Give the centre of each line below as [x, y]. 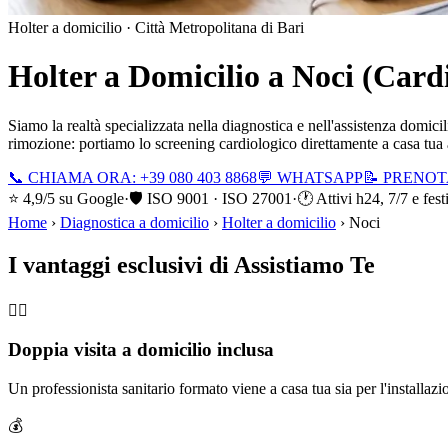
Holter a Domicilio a [150, 76]
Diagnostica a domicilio [134, 222]
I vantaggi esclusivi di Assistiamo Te [191, 264]
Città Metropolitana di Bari [219, 27]
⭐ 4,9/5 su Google [66, 198]
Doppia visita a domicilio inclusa [141, 350]
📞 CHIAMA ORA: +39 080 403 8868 [132, 177]
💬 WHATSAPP [310, 177]
